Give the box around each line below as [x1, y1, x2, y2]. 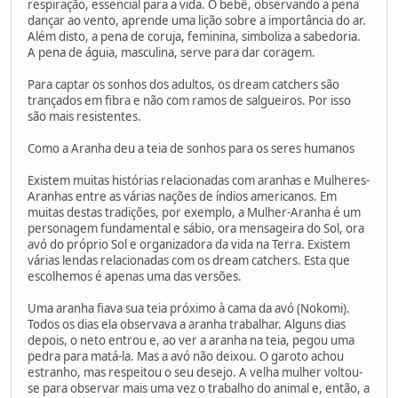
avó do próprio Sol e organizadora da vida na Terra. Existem [28, 235, 350, 252]
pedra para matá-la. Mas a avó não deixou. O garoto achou [28, 347, 344, 364]
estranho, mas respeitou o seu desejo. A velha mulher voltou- [28, 363, 362, 380]
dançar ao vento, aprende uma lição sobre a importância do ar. [28, 12, 366, 28]
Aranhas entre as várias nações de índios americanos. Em [28, 187, 337, 204]
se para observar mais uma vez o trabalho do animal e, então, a [28, 379, 370, 396]
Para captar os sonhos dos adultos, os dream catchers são [28, 76, 339, 92]
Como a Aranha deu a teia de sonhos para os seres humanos [28, 139, 354, 156]
